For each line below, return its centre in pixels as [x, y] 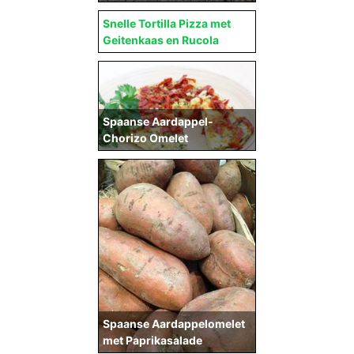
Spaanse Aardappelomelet [174, 324]
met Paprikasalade [153, 341]
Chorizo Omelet [145, 137]
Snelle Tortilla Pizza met [167, 24]
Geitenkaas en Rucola [161, 40]
